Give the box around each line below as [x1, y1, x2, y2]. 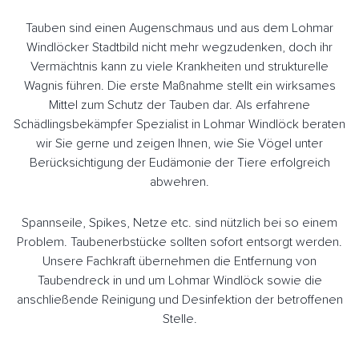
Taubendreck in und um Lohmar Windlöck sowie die [37, 274, 322, 288]
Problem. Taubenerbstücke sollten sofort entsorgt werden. [17, 236, 342, 249]
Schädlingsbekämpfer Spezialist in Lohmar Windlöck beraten [14, 118, 345, 131]
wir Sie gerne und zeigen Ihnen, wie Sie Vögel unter [36, 137, 323, 151]
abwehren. [150, 175, 209, 189]
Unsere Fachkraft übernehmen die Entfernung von [42, 255, 317, 268]
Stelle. [162, 313, 197, 326]
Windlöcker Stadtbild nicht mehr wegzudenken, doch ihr [26, 41, 333, 54]
